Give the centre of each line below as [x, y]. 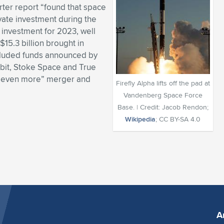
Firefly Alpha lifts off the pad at [163, 83]
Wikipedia [140, 119]
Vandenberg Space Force [163, 95]
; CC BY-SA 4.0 [178, 119]
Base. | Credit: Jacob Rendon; [163, 107]
